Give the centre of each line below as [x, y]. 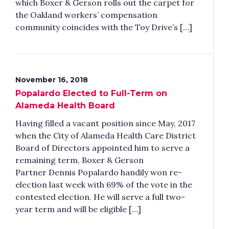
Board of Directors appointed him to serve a [102, 148]
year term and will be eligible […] [78, 209]
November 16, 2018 [52, 80]
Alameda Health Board [65, 106]
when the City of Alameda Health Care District [106, 135]
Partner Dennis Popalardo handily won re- [99, 172]
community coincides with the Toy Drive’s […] [104, 27]
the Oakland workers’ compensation [86, 15]
